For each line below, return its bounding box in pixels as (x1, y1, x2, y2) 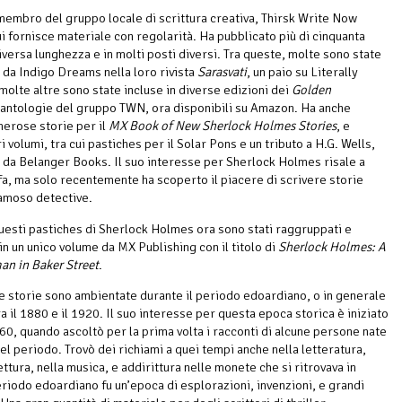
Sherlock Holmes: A (278, 238, 386, 255)
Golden (292, 81, 331, 98)
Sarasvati (197, 63, 247, 80)
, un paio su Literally (247, 63, 358, 80)
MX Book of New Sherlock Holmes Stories (109, 117, 336, 134)
